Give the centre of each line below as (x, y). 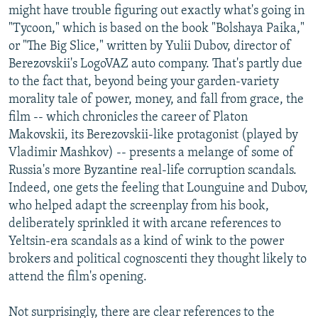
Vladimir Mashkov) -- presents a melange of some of (151, 153)
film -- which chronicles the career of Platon (128, 117)
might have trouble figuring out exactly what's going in (157, 11)
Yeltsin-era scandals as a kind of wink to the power (146, 241)
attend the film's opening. (78, 277)
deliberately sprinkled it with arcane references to (145, 224)
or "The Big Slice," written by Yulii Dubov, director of (150, 46)
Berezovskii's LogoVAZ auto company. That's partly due (155, 64)
